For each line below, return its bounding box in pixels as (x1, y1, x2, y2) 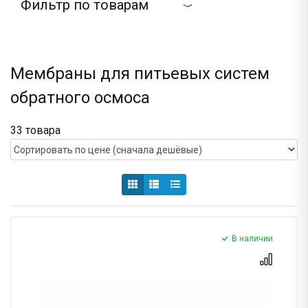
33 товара (10, 124, 60, 137)
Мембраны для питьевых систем (10, 64, 269, 84)
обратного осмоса (10, 88, 150, 108)
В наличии (232, 234, 273, 244)
